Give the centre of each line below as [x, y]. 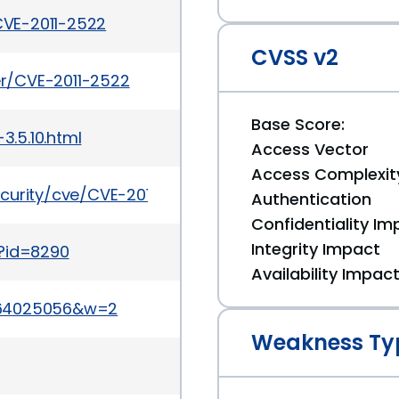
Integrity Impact [316, 249]
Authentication [311, 199]
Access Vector [310, 149]
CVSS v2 [295, 57]
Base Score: [298, 124]
